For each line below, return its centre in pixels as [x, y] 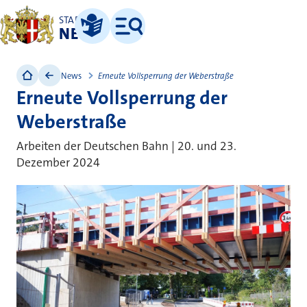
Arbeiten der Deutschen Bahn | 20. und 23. [126, 146]
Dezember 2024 [58, 162]
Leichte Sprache [103, 41]
